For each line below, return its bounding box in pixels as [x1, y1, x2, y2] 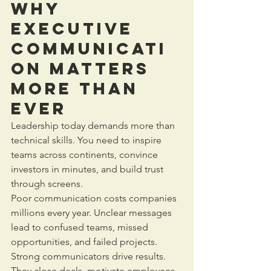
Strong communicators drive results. [11, 250, 168, 262]
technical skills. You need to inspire [11, 134, 164, 146]
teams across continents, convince [11, 149, 160, 160]
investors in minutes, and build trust [11, 163, 166, 175]
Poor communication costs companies [11, 192, 179, 204]
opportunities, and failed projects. [11, 236, 160, 247]
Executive [11, 18, 140, 39]
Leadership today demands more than [11, 120, 177, 131]
